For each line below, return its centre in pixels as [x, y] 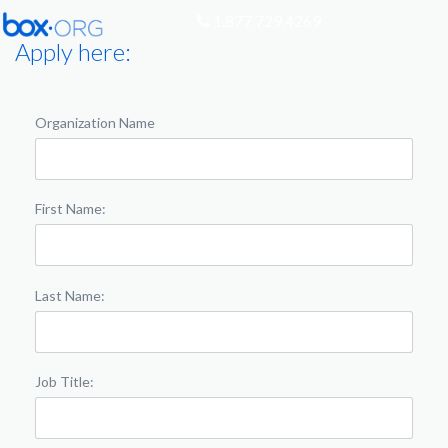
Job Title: [64, 381]
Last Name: [70, 295]
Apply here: [73, 51]
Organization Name [95, 123]
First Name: [70, 209]
